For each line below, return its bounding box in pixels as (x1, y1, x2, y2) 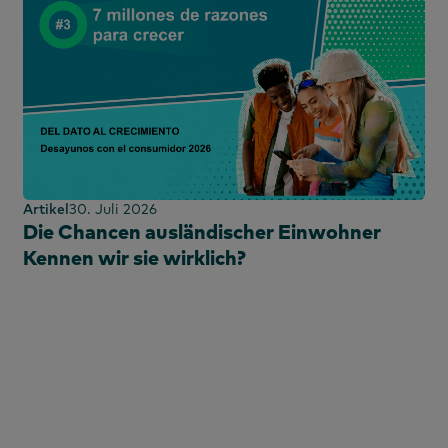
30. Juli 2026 (69, 199, 157, 218)
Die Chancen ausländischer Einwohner (23, 218, 381, 244)
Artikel (23, 199, 69, 218)
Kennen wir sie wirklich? (23, 244, 246, 270)
